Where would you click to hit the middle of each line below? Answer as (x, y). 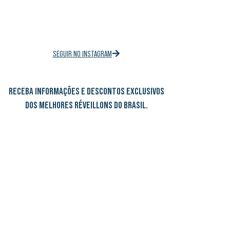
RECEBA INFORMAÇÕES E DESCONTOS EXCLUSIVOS (86, 91)
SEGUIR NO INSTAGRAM (82, 54)
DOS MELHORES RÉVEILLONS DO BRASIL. (86, 105)
